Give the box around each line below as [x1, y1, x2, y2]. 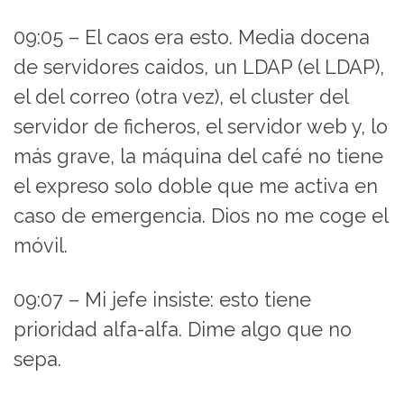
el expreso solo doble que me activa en [14, 174, 378, 197]
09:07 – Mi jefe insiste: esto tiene [14, 288, 311, 311]
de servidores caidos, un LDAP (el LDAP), [14, 55, 384, 78]
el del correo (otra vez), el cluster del [14, 85, 348, 108]
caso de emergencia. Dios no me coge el [14, 204, 388, 227]
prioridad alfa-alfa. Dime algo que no [14, 317, 352, 341]
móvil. [14, 234, 68, 257]
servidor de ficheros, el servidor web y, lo [14, 115, 388, 138]
